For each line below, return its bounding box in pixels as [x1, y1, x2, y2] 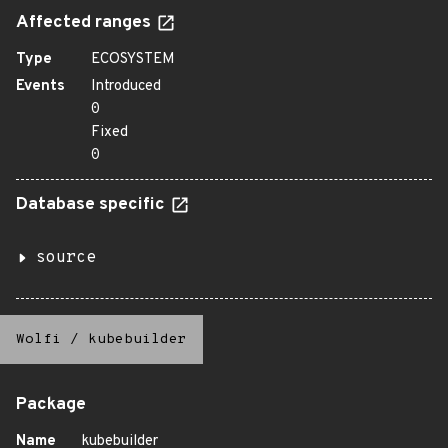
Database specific [16, 194, 169, 216]
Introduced [91, 77, 161, 96]
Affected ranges [16, 12, 155, 34]
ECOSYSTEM [91, 50, 175, 69]
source [36, 248, 96, 268]
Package [16, 394, 86, 416]
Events [16, 77, 65, 96]
